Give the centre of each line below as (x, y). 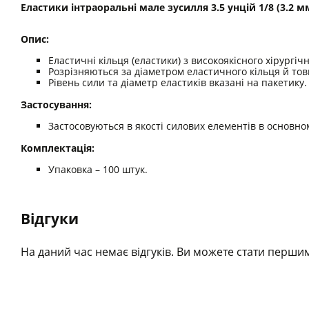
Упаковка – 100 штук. (98, 169)
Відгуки (50, 218)
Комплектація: (58, 148)
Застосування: (58, 104)
